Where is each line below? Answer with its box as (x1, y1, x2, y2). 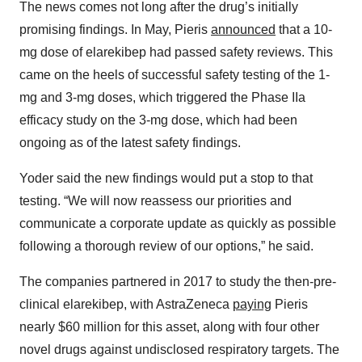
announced (211, 23, 276, 37)
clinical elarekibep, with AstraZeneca (19, 297, 233, 312)
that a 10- (276, 23, 332, 37)
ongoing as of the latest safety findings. (19, 136, 241, 150)
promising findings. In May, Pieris (19, 23, 211, 37)
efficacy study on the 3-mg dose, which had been (19, 113, 297, 128)
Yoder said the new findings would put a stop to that (19, 171, 313, 186)
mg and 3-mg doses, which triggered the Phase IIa (19, 90, 305, 105)
